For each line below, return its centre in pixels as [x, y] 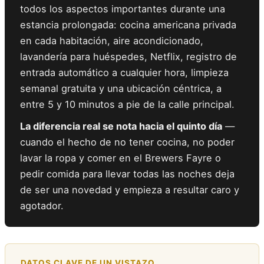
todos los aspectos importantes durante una [123, 9]
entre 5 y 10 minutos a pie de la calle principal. [127, 105]
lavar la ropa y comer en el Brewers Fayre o [121, 158]
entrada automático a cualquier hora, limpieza [124, 73]
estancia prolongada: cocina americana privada [128, 25]
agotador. [42, 206]
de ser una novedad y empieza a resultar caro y [130, 190]
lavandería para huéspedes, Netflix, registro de [128, 57]
